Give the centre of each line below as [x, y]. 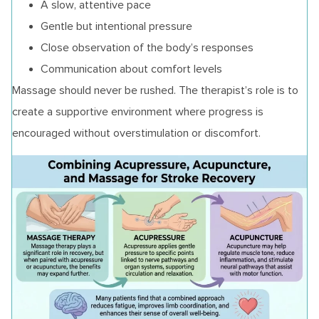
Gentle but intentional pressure [116, 26]
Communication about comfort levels [131, 69]
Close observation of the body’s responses [147, 48]
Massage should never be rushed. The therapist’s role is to [155, 90]
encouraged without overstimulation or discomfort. [136, 133]
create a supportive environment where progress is [138, 112]
